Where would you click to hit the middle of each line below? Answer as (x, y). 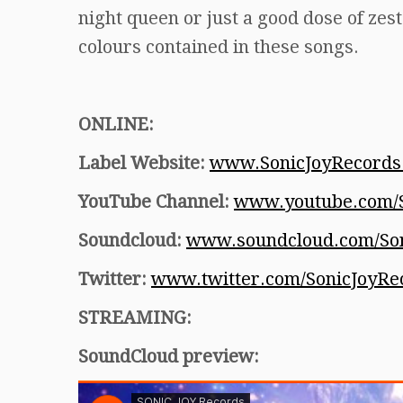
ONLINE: (116, 124)
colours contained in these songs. (219, 47)
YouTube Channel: (154, 201)
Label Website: (144, 163)
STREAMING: (135, 318)
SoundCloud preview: (169, 356)
